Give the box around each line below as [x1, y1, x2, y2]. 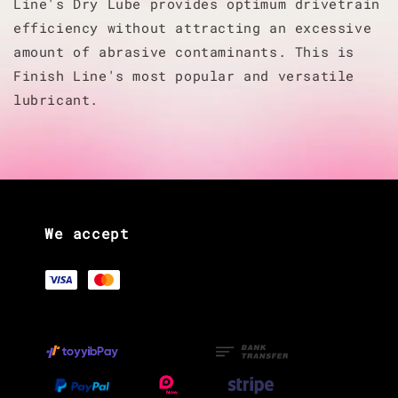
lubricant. [13, 91, 99, 109]
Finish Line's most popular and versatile [13, 67, 355, 85]
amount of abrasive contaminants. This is [13, 43, 355, 61]
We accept [44, 223, 130, 243]
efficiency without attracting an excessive [13, 19, 372, 37]
